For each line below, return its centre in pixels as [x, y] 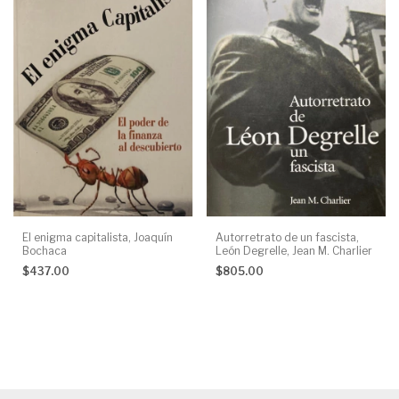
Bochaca [45, 251]
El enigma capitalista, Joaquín [98, 238]
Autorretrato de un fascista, [287, 238]
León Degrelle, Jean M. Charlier [293, 251]
